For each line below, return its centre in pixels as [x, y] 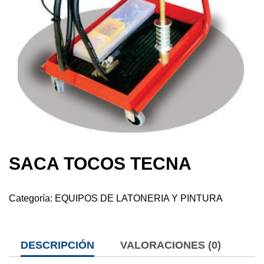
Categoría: [32, 199]
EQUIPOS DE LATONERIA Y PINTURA [139, 199]
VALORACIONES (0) [171, 245]
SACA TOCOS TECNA [100, 164]
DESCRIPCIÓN [57, 245]
